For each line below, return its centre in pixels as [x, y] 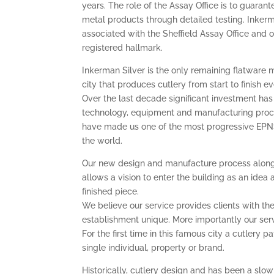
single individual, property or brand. [154, 247]
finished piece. [111, 191]
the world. [102, 140]
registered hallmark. [123, 47]
